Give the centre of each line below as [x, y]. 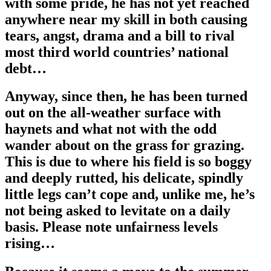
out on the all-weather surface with [113, 113]
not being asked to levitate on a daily [118, 211]
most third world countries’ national [117, 52]
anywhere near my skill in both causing [126, 19]
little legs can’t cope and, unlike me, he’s [130, 194]
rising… [30, 243]
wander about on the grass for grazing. [125, 145]
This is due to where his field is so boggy [128, 162]
